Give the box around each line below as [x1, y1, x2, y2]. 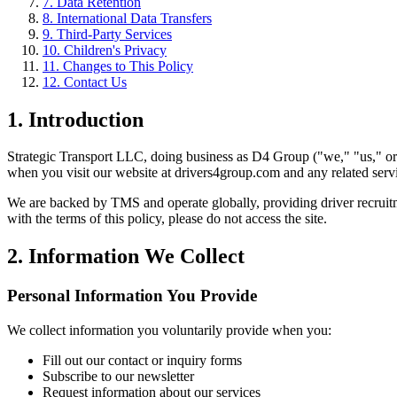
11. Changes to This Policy [43, 58, 193, 74]
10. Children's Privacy [43, 42, 167, 58]
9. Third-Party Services [43, 26, 172, 42]
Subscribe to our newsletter [43, 368, 194, 384]
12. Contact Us [43, 74, 127, 90]
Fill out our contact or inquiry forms [43, 352, 242, 368]
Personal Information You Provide [7, 286, 257, 306]
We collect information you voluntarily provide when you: [7, 322, 331, 338]
